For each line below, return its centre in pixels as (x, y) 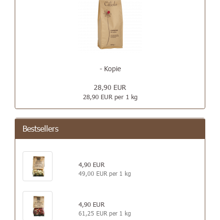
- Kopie (110, 69)
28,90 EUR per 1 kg (110, 97)
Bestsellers (41, 128)
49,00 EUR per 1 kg (105, 173)
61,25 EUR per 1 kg (105, 213)
